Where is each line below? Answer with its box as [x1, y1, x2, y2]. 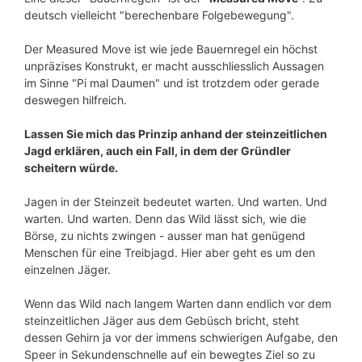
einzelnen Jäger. [24, 263, 111, 277]
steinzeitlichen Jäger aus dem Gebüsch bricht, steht [24, 314, 299, 328]
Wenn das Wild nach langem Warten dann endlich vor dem [24, 297, 331, 311]
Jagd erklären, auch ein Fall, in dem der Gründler [24, 144, 291, 158]
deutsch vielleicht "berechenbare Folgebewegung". [24, 8, 294, 23]
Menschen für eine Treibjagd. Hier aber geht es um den [24, 246, 315, 260]
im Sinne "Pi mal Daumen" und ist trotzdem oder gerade [24, 76, 319, 90]
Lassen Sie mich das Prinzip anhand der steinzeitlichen [24, 127, 327, 141]
